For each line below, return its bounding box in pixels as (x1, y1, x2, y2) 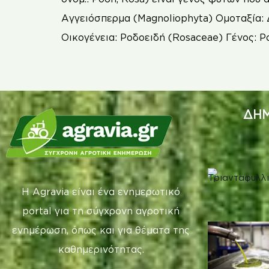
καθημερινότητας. (58, 243, 144, 255)
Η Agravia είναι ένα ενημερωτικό (22, 186, 180, 197)
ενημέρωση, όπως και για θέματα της (12, 224, 190, 235)
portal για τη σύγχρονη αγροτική (22, 205, 180, 216)
